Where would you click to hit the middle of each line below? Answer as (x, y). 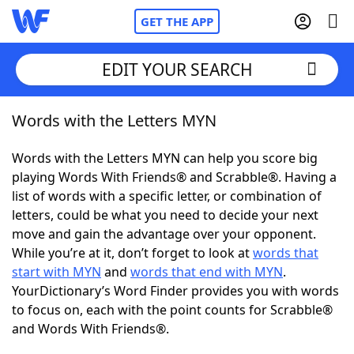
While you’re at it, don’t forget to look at (132, 253)
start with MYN (56, 272)
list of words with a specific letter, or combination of (167, 196)
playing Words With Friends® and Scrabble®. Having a (174, 177)
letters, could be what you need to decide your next (165, 215)
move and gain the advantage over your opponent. (164, 234)
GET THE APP (177, 21)
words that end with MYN (207, 272)
